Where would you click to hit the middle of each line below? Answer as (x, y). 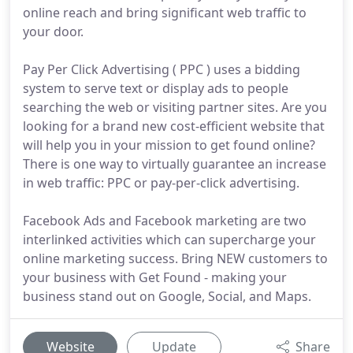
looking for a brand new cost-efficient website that (174, 126)
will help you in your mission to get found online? (169, 145)
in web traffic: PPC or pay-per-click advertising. (161, 183)
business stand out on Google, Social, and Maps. (167, 296)
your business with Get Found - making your (155, 277)
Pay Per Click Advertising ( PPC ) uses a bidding (162, 69)
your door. (53, 32)
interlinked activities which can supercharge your (169, 240)
